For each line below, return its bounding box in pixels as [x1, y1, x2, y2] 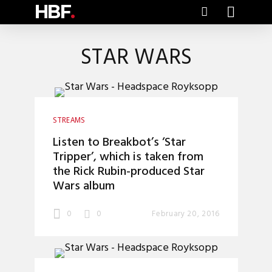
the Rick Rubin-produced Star [52, 162, 205, 182]
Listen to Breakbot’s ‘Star [52, 133, 186, 152]
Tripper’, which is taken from [52, 148, 203, 167]
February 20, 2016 [152, 208, 220, 220]
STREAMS [52, 116, 86, 124]
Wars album [52, 177, 115, 196]
